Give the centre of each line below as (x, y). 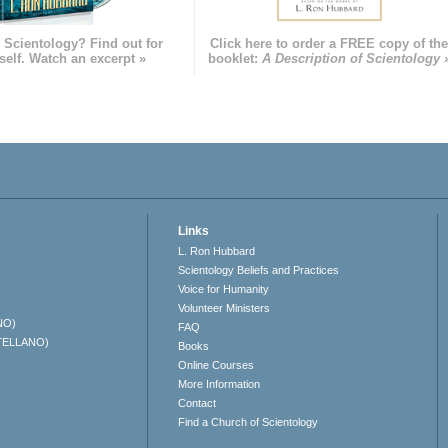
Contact (197, 403)
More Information (219, 384)
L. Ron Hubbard (217, 251)
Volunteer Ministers (224, 308)
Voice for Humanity (224, 289)
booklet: (234, 59)
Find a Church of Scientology (248, 422)
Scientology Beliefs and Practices (259, 270)
